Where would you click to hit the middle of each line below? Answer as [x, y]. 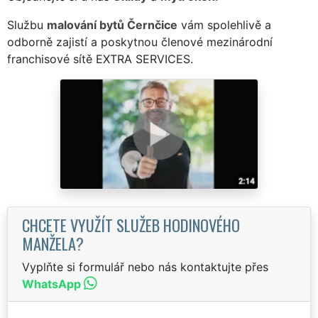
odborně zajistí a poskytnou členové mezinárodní [140, 42]
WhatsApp [51, 284]
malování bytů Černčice [112, 24]
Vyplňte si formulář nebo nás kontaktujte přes [145, 267]
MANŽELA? [53, 243]
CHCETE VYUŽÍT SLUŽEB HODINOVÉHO [131, 224]
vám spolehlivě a [224, 24]
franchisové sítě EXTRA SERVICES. [100, 59]
